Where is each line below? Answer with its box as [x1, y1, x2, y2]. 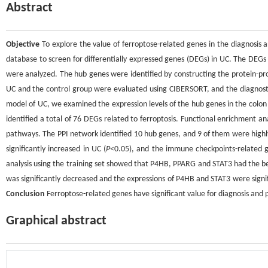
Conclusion [6, 190, 45, 199]
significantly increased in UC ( [6, 145, 106, 154]
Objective [6, 40, 39, 49]
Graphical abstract [6, 214, 106, 228]
